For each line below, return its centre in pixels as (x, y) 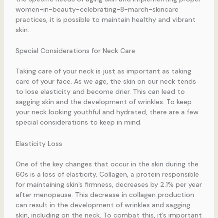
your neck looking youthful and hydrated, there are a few (107, 112)
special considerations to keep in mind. (78, 122)
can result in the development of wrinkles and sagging (103, 205)
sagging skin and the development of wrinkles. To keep (103, 102)
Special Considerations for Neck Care (75, 51)
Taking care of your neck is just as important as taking (103, 71)
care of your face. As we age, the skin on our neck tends (106, 82)
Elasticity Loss (39, 143)
